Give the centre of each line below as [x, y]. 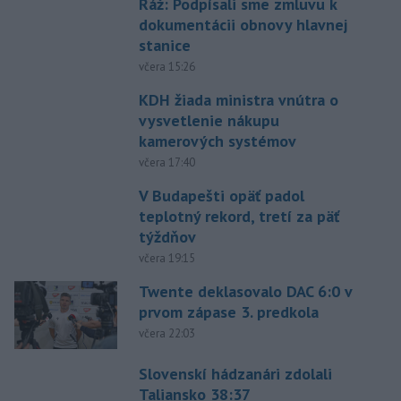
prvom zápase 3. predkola [228, 311]
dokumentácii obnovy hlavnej [243, 24]
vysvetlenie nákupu [209, 120]
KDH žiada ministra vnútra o [238, 99]
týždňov [167, 236]
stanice [164, 45]
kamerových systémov [217, 141]
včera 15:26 [166, 66]
